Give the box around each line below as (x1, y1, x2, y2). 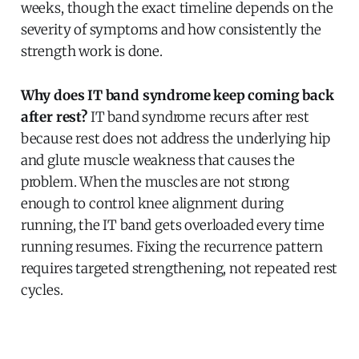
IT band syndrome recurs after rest (87, 107, 309, 126)
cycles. (20, 280, 63, 299)
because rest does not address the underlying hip (20, 129, 330, 147)
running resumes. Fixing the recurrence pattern (20, 237, 323, 256)
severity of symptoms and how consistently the (20, 20, 322, 38)
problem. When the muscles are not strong (20, 172, 289, 191)
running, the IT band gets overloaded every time (20, 216, 325, 234)
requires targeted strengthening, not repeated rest (20, 259, 338, 277)
